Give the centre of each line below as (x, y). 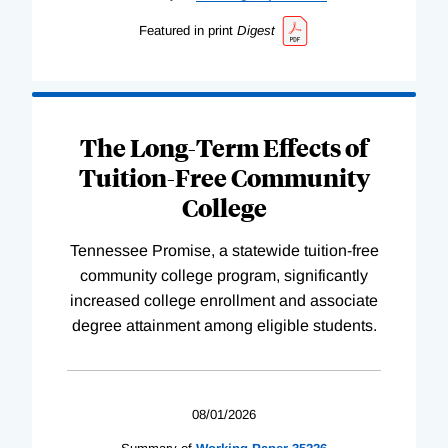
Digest (255, 31)
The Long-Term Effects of (224, 146)
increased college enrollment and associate (224, 300)
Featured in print (185, 31)
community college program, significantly (224, 275)
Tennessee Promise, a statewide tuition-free (224, 250)
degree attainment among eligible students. (224, 325)
